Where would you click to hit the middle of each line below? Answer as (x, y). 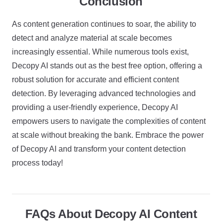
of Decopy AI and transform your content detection (99, 149)
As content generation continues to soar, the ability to (104, 24)
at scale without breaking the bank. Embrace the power (108, 135)
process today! (37, 163)
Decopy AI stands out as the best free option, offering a (107, 65)
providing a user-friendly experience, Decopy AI (95, 107)
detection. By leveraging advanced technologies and (104, 93)
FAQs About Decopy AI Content (111, 214)
